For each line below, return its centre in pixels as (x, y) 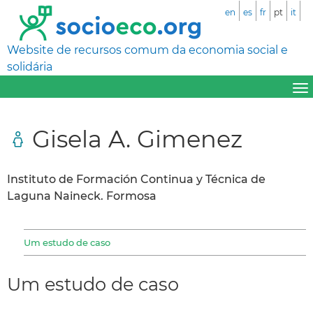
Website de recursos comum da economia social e (147, 50)
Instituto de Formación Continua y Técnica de (136, 179)
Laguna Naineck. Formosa (82, 196)
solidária (30, 67)
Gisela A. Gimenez (137, 138)
